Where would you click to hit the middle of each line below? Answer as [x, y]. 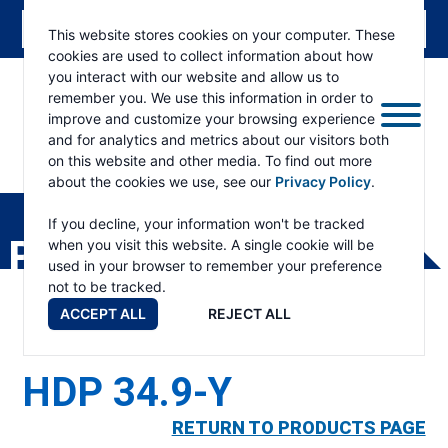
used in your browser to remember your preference [215, 265]
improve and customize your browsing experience [211, 118]
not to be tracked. [107, 286]
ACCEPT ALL [103, 313]
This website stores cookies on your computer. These [221, 34]
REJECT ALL [249, 313]
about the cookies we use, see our [161, 181]
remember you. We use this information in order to [210, 97]
